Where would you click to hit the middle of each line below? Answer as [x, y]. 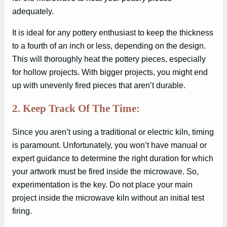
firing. [22, 211]
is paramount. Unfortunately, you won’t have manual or [109, 145]
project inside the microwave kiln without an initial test [108, 197]
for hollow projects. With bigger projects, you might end [110, 72]
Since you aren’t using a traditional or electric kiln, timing [113, 131]
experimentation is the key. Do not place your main [102, 184]
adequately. [33, 11]
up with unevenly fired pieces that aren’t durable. [99, 85]
